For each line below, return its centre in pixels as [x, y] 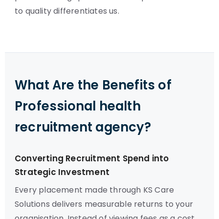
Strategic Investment [62, 172]
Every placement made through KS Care [95, 190]
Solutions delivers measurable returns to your [104, 204]
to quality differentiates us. [67, 11]
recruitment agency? [83, 127]
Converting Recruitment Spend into [92, 158]
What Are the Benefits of [93, 85]
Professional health [78, 106]
